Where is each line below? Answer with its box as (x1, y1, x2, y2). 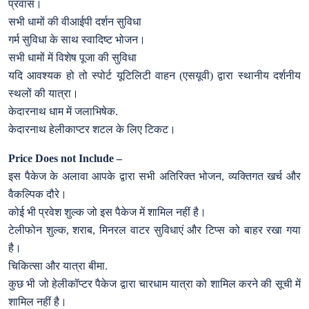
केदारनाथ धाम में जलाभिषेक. (8, 105, 118, 117)
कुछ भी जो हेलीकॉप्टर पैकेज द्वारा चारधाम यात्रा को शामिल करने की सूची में (8, 277, 301, 290)
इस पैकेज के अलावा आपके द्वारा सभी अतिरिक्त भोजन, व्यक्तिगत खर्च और (8, 170, 301, 182)
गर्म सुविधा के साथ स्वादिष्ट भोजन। (8, 33, 146, 46)
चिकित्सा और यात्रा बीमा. (8, 259, 108, 272)
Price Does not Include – (8, 152, 122, 164)
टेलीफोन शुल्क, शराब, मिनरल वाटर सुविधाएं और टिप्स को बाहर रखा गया (8, 223, 301, 236)
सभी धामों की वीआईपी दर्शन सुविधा (8, 15, 141, 28)
